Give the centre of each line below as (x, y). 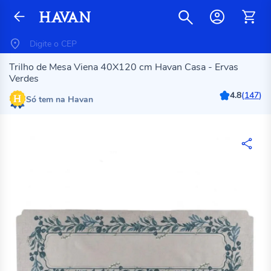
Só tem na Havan (60, 99)
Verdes (24, 79)
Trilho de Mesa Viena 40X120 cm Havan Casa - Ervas (124, 67)
